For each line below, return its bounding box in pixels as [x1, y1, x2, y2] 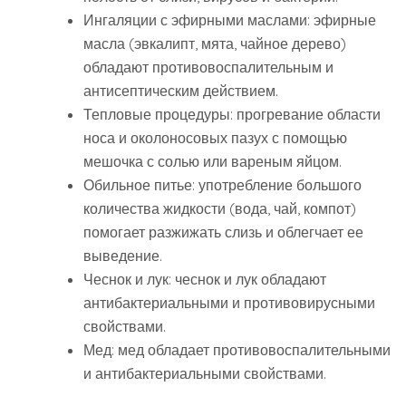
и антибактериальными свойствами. [83, 364, 326, 383]
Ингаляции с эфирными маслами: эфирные [83, 11, 376, 30]
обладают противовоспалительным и [83, 58, 333, 77]
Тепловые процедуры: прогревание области [83, 105, 381, 124]
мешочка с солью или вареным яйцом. [83, 152, 342, 171]
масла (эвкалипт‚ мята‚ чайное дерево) [83, 34, 346, 53]
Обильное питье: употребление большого [83, 176, 362, 195]
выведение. [83, 246, 162, 266]
